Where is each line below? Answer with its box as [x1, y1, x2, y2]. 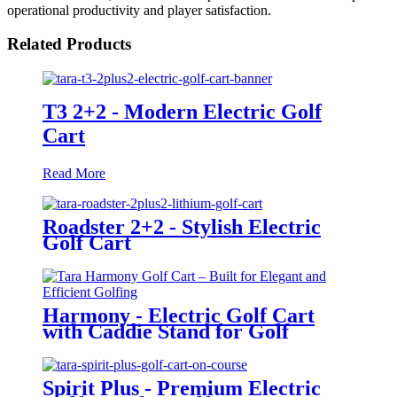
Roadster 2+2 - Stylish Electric [43, 214, 321, 238]
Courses [43, 335, 115, 359]
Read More [43, 165, 105, 181]
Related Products [7, 35, 131, 54]
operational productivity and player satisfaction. [7, 2, 271, 18]
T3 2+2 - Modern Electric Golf [43, 99, 322, 123]
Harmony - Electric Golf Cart [43, 303, 315, 327]
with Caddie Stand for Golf [43, 319, 289, 343]
